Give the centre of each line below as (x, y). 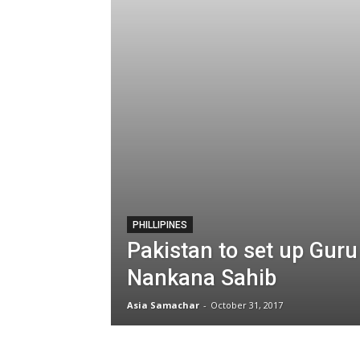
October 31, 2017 (247, 305)
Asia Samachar (163, 305)
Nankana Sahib (202, 278)
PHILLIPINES (160, 225)
